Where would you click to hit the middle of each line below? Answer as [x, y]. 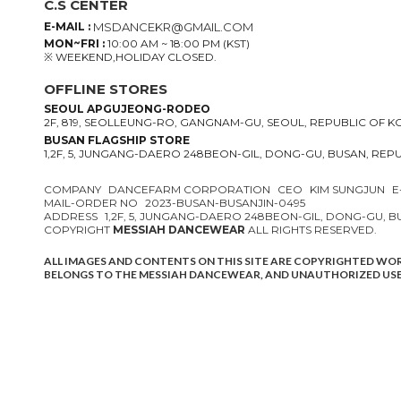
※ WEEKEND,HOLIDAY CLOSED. [130, 57]
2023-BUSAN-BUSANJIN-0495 [225, 203]
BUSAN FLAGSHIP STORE [117, 140]
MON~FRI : [76, 43]
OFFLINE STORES [106, 89]
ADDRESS [71, 216]
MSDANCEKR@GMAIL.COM [173, 27]
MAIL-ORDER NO [91, 203]
